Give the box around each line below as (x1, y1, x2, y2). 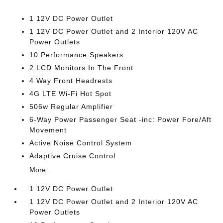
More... (29, 166, 52, 174)
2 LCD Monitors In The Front (29, 64, 134, 72)
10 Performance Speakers (29, 51, 124, 59)
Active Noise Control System (29, 139, 132, 147)
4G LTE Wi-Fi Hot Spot (29, 90, 112, 98)
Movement (29, 126, 67, 134)
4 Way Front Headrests (29, 77, 113, 85)
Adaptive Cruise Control (29, 152, 116, 160)
